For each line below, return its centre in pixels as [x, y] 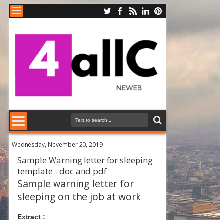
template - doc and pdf [62, 171]
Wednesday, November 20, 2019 [57, 145]
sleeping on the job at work [79, 197]
